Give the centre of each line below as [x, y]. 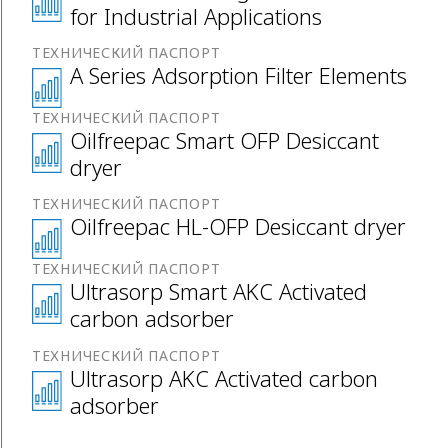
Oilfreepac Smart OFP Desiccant [225, 140]
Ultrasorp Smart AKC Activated [219, 291]
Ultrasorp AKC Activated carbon [224, 377]
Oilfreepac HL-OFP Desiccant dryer [238, 226]
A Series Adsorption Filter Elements [239, 75]
